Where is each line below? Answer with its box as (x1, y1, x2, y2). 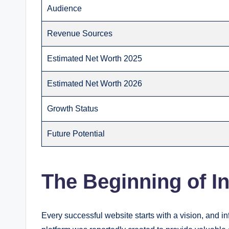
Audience (47, 4, 82, 13)
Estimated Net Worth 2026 (47, 79, 143, 88)
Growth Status (47, 104, 99, 113)
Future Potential (47, 129, 105, 138)
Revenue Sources (47, 29, 113, 38)
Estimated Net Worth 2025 (47, 54, 143, 63)
